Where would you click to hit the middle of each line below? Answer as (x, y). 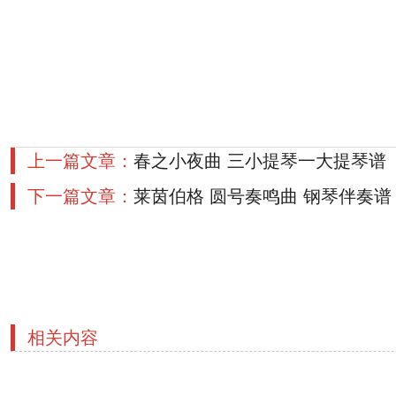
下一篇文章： (80, 196)
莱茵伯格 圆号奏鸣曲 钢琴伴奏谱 (263, 196)
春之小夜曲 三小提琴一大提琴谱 (260, 161)
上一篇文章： (80, 161)
